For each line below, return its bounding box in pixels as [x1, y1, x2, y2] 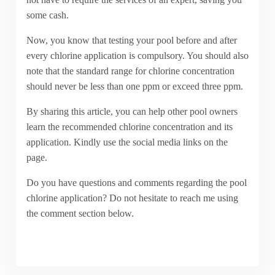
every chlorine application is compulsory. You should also [26, 50, 249, 61]
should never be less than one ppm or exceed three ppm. [26, 81, 243, 92]
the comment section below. [26, 208, 134, 219]
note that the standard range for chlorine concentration [26, 66, 234, 77]
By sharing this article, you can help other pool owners [26, 106, 238, 117]
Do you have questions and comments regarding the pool [26, 177, 247, 188]
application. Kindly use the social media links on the [26, 137, 228, 148]
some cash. [26, 10, 69, 21]
